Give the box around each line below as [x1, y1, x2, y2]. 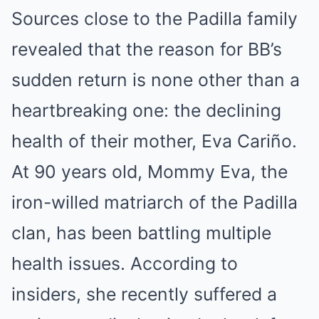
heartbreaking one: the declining [11, 100, 281, 122]
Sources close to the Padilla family [11, 8, 298, 30]
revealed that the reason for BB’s [11, 38, 282, 61]
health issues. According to [11, 253, 238, 275]
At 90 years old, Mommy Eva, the [11, 161, 288, 183]
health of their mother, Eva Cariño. [11, 130, 297, 152]
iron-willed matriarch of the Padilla [11, 192, 298, 214]
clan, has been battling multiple [11, 222, 271, 244]
